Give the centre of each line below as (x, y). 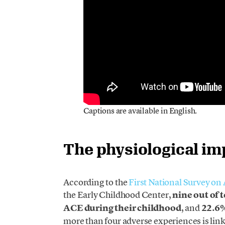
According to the (96, 182)
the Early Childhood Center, (118, 195)
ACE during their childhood (122, 208)
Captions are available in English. (140, 111)
